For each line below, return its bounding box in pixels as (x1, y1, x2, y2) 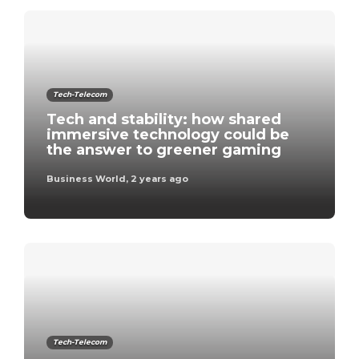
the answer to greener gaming (46, 140, 281, 159)
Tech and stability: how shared (46, 110, 281, 128)
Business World (46, 172, 126, 184)
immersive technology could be (46, 125, 289, 143)
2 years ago (131, 172, 188, 184)
